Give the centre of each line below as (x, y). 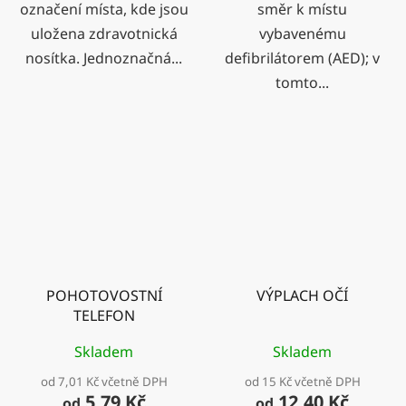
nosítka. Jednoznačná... (104, 58)
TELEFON (104, 316)
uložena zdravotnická (104, 33)
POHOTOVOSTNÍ (104, 296)
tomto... (302, 82)
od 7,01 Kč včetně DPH (104, 382)
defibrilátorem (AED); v (302, 58)
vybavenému (302, 33)
